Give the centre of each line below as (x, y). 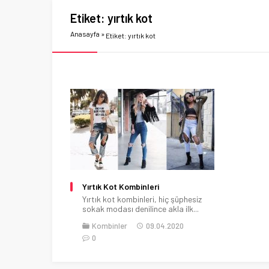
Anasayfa (85, 34)
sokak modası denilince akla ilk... (141, 208)
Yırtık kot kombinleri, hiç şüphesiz (142, 199)
